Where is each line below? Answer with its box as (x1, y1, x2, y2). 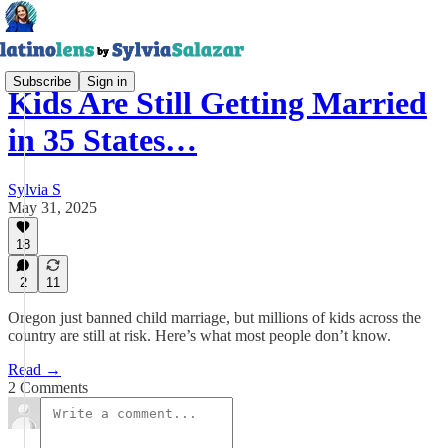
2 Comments (8, 379, 88, 396)
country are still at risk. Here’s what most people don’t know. (8, 327, 391, 344)
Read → (8, 361, 61, 378)
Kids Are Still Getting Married (8, 85, 427, 122)
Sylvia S (8, 180, 61, 198)
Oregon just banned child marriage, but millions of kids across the (8, 309, 421, 326)
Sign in (87, 73, 127, 89)
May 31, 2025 (8, 198, 97, 216)
